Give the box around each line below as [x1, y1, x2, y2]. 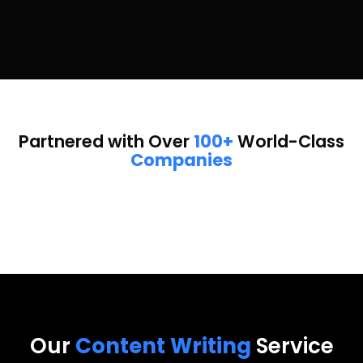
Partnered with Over [19, 129, 194, 153]
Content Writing [75, 331, 251, 361]
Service [250, 331, 334, 361]
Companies [130, 147, 233, 172]
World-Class [233, 129, 344, 153]
